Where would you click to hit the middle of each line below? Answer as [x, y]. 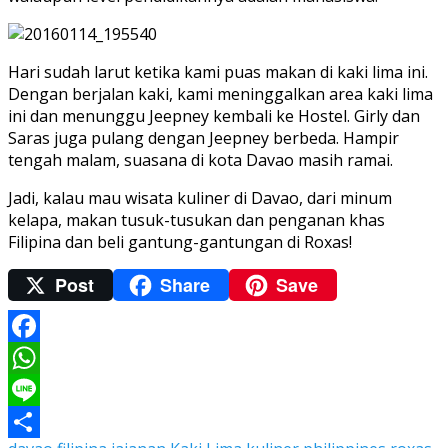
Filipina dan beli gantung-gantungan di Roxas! [180, 242]
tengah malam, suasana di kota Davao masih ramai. [200, 160]
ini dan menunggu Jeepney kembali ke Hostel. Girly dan [214, 116]
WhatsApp [47, 389]
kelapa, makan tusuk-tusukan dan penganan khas [196, 220]
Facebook [44, 357]
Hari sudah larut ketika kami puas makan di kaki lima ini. [218, 72]
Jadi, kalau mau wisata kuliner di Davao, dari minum [200, 198]
